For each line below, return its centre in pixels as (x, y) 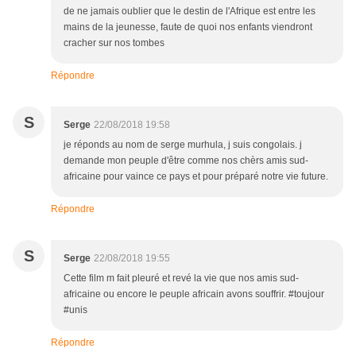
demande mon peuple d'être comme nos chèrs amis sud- (186, 160)
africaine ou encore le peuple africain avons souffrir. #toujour (194, 294)
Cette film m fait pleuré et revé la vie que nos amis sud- (181, 278)
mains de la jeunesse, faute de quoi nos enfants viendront (188, 27)
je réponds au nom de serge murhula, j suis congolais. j (183, 144)
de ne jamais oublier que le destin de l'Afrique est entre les (190, 11)
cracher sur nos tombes (114, 43)
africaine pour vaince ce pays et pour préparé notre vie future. (196, 176)
